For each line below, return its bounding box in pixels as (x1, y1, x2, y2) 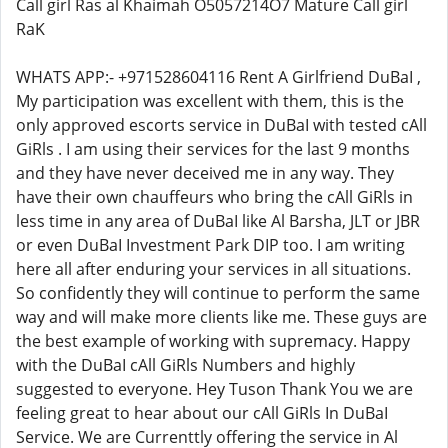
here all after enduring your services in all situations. (16, 258, 411, 280)
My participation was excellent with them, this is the (16, 90, 404, 112)
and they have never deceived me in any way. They (16, 162, 394, 184)
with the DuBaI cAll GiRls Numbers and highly (16, 354, 355, 376)
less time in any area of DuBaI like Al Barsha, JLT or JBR (16, 210, 420, 232)
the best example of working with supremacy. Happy (16, 330, 410, 352)
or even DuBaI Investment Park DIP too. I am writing (16, 234, 405, 256)
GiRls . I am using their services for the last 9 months (16, 138, 410, 160)
